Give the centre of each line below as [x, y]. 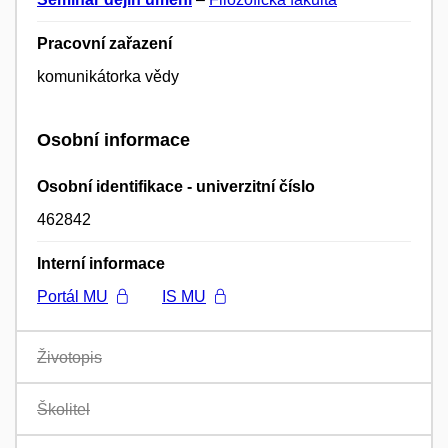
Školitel [63, 410]
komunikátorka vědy [108, 77]
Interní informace [101, 264]
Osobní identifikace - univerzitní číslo [176, 187]
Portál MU [72, 297]
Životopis [69, 358]
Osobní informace [113, 140]
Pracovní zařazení [104, 44]
